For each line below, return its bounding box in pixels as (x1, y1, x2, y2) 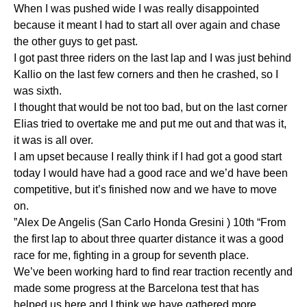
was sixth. (14, 84, 62, 97)
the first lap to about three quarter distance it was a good (14, 232, 284, 245)
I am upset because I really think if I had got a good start (14, 150, 282, 162)
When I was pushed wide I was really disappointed (14, 2, 259, 14)
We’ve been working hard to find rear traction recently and (14, 265, 293, 278)
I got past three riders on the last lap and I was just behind (14, 51, 291, 64)
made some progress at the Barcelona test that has (14, 282, 259, 294)
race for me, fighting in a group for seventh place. (14, 249, 249, 261)
